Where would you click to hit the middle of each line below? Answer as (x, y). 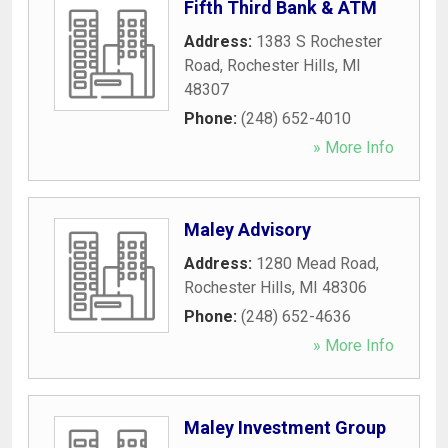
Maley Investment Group (285, 427)
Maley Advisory (247, 229)
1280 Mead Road (316, 263)
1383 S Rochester (319, 41)
